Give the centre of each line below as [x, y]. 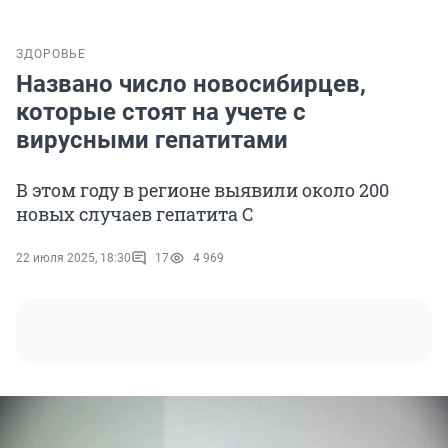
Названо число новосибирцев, [191, 84]
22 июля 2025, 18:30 [73, 258]
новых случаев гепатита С [135, 214]
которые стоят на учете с [161, 112]
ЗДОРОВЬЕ [51, 54]
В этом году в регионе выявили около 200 [202, 190]
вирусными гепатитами [152, 140]
